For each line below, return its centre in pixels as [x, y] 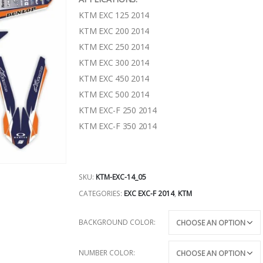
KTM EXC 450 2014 [114, 78]
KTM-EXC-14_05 [121, 177]
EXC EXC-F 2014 [149, 193]
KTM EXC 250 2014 [114, 47]
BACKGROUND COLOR [116, 222]
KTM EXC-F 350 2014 [118, 126]
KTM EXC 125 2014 [114, 15]
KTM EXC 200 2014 [114, 31]
